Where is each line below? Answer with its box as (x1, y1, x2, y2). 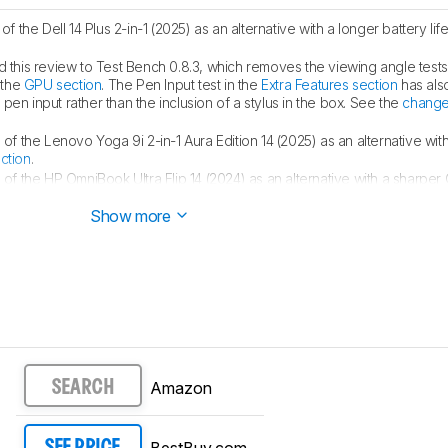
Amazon (150, 377, 212, 398)
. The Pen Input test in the (101, 76, 262, 94)
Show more (90, 206, 175, 227)
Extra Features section (261, 76, 398, 94)
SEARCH (52, 378, 114, 397)
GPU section (23, 76, 102, 94)
